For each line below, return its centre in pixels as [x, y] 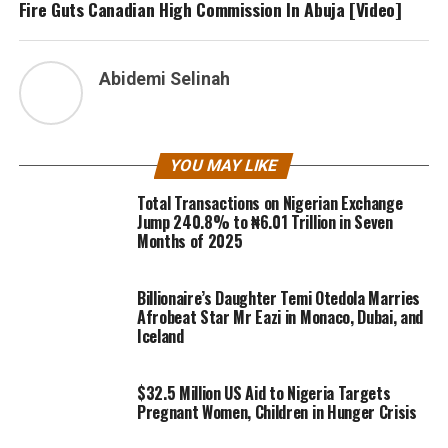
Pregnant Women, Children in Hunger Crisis [276, 412]
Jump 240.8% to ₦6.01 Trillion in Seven [264, 222]
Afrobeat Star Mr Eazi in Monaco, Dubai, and [280, 317]
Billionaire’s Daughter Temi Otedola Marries [278, 298]
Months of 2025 [189, 241]
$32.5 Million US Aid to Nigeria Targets [263, 393]
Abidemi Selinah [164, 79]
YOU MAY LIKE [224, 166]
